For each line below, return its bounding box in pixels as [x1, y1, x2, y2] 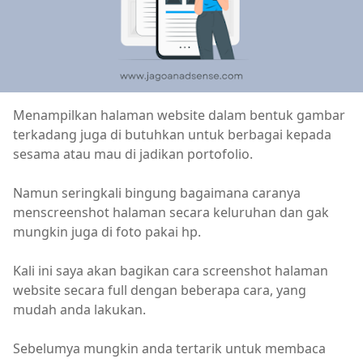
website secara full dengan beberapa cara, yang [13, 281, 306, 299]
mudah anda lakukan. [13, 301, 146, 318]
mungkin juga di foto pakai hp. [13, 223, 201, 241]
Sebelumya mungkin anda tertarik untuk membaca [13, 340, 326, 357]
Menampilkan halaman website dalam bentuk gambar [13, 106, 345, 124]
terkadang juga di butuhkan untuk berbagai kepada [13, 126, 331, 143]
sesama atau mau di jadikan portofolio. [13, 145, 253, 163]
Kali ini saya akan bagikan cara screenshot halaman [13, 262, 328, 280]
